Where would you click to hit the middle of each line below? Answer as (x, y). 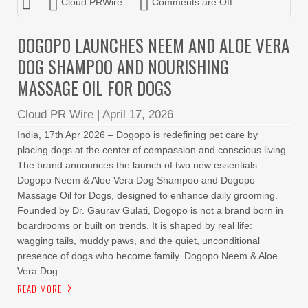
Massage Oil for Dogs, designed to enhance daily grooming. (147, 195)
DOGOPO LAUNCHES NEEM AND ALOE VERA (153, 45)
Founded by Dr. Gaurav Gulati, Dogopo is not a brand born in (150, 210)
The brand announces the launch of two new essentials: (139, 165)
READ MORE (40, 289)
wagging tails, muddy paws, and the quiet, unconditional (139, 241)
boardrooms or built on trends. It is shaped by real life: (135, 225)
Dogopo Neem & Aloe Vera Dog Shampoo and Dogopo (136, 180)
